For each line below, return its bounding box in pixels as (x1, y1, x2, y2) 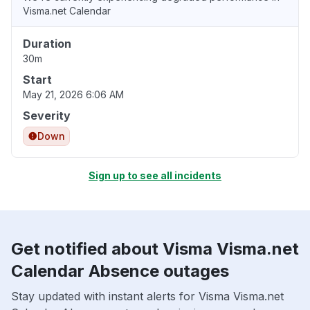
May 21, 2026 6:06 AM (23, 88, 124, 100)
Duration (23, 36, 71, 51)
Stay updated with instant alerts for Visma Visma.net (11, 289, 284, 303)
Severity (23, 108, 71, 122)
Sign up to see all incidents (89, 169, 221, 181)
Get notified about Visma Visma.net (11, 238, 299, 259)
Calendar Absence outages (11, 260, 229, 281)
